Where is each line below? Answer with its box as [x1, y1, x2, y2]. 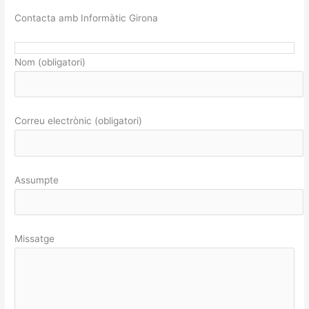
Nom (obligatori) [14, 56, 86, 68]
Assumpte [14, 174, 59, 186]
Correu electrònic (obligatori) [14, 115, 143, 127]
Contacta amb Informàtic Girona [14, 12, 159, 23]
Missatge [14, 233, 55, 244]
